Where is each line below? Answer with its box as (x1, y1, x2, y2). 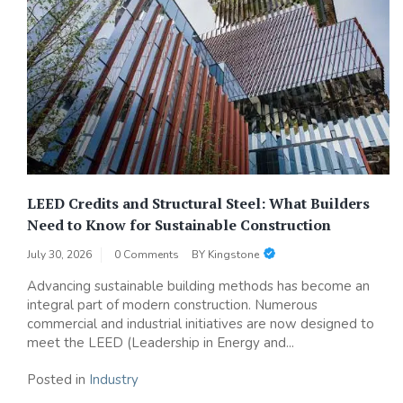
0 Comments (114, 246, 179, 262)
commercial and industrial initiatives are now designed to (27, 314, 374, 333)
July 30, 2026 (27, 246, 92, 262)
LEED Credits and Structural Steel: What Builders (27, 193, 370, 213)
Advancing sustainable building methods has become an (27, 276, 370, 295)
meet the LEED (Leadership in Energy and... (27, 333, 294, 352)
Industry (89, 370, 139, 389)
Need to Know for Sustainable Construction (27, 214, 331, 235)
